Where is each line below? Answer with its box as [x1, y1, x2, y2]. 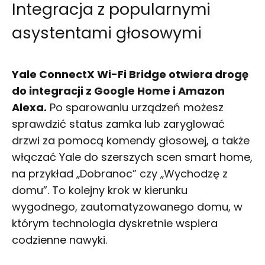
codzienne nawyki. [12, 232, 107, 248]
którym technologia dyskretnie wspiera [12, 216, 218, 231]
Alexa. [12, 100, 47, 115]
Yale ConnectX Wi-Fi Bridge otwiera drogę [12, 67, 248, 82]
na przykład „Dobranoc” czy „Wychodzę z [12, 166, 228, 182]
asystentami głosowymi [12, 22, 202, 44]
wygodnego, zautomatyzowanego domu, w [12, 199, 243, 215]
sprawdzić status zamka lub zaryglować [12, 117, 225, 132]
